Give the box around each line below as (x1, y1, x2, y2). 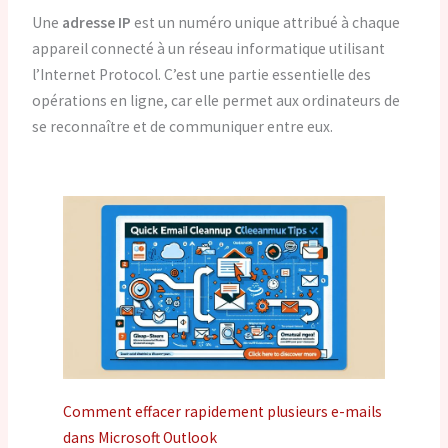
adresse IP (62, 12, 132, 32)
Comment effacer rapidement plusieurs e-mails (63, 402, 383, 422)
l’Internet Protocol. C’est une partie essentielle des (32, 64, 372, 84)
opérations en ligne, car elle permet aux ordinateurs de (32, 90, 401, 110)
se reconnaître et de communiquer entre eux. (32, 116, 334, 136)
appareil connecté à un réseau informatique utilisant (32, 38, 386, 58)
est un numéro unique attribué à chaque (131, 12, 401, 32)
